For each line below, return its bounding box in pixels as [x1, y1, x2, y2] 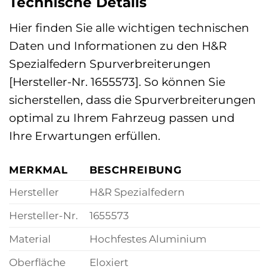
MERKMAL [9, 163, 68, 176]
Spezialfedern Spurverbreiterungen [9, 56, 211, 71]
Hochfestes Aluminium [89, 232, 207, 245]
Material [9, 232, 51, 245]
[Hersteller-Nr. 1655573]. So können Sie [9, 74, 225, 89]
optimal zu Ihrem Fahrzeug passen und [9, 110, 235, 125]
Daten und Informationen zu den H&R [9, 38, 227, 53]
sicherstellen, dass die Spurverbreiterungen [9, 92, 256, 107]
